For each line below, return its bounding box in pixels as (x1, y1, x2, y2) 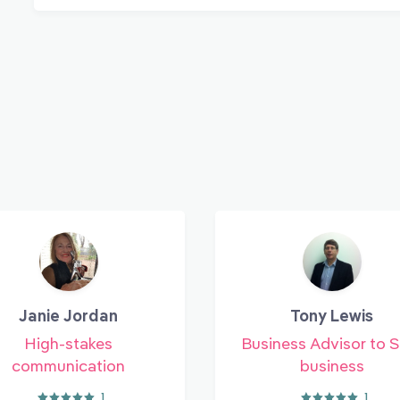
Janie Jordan (19, 305, 118, 327)
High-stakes (24, 333, 112, 354)
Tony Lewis (290, 305, 373, 327)
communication (12, 355, 125, 377)
